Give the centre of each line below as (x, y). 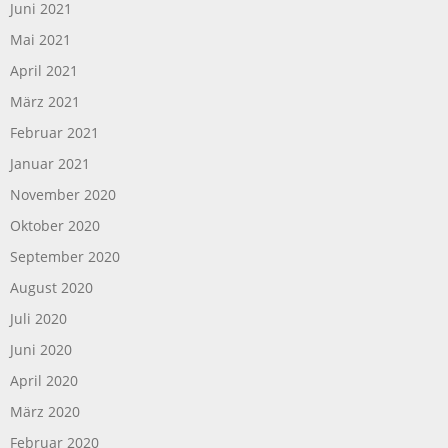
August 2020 (51, 287)
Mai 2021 (40, 39)
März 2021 (45, 101)
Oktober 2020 (55, 225)
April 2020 (44, 380)
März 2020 (45, 411)
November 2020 (63, 194)
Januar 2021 (50, 163)
